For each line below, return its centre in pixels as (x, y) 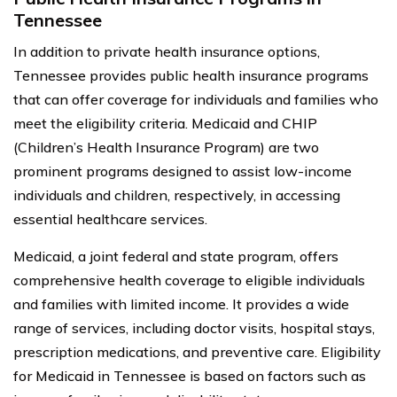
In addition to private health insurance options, (167, 51)
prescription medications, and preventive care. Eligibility (197, 351)
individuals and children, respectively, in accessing (177, 195)
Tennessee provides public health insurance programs (191, 75)
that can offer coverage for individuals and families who (196, 99)
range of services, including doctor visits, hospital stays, (194, 327)
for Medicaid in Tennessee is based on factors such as (190, 375)
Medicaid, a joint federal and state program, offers (176, 256)
